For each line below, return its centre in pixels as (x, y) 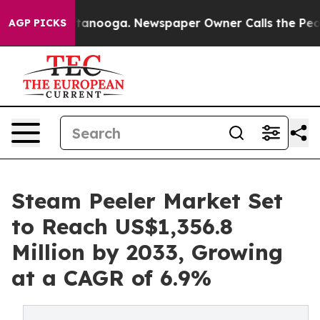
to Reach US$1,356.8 (122, 226)
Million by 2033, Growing (147, 252)
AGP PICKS (37, 23)
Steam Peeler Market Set (147, 201)
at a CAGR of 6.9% (111, 278)
